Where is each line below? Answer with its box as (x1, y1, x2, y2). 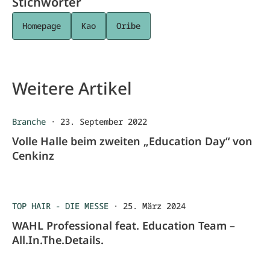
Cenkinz (12, 148, 54, 163)
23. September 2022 (60, 116, 147, 127)
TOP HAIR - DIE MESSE (12, 200, 108, 212)
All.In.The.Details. (12, 233, 104, 247)
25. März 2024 (123, 200, 186, 212)
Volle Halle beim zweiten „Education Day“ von (12, 134, 253, 148)
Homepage (22, 20, 61, 31)
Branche (12, 116, 46, 127)
